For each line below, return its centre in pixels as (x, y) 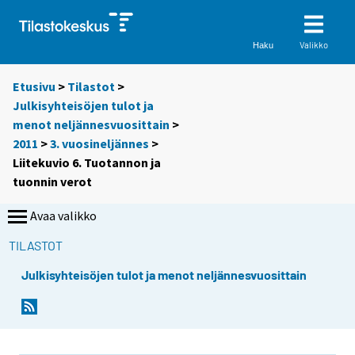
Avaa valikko (63, 216)
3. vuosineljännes (99, 144)
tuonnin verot (52, 182)
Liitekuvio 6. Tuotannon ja (87, 163)
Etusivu (34, 87)
